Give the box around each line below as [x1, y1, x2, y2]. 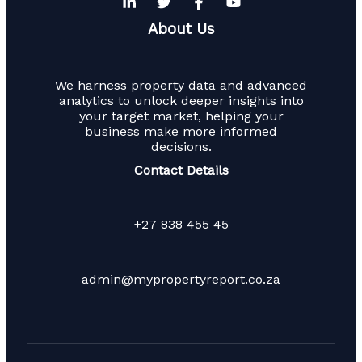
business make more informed [85, 123, 277, 139]
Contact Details [133, 162, 229, 178]
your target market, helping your [78, 107, 284, 124]
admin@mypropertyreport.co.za [82, 271, 280, 287]
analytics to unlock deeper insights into [58, 92, 304, 108]
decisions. [150, 138, 212, 154]
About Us [147, 19, 215, 38]
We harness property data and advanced [55, 77, 307, 93]
